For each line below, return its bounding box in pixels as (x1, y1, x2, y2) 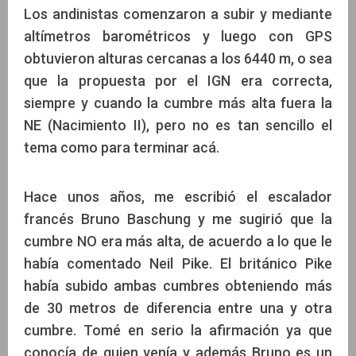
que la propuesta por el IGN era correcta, (24, 72, 332, 89)
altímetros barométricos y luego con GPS (24, 27, 332, 44)
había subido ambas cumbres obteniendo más (24, 277, 332, 294)
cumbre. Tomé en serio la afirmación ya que (24, 321, 332, 339)
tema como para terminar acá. (24, 138, 219, 156)
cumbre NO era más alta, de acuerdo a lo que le (24, 232, 332, 250)
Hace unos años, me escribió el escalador (24, 188, 332, 205)
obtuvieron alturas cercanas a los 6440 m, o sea (24, 49, 332, 67)
